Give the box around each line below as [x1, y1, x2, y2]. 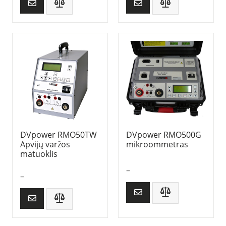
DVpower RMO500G [126, 129, 201, 140]
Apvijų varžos [20, 138, 70, 150]
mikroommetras [126, 138, 188, 150]
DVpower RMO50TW [20, 129, 97, 140]
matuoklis [20, 148, 58, 159]
